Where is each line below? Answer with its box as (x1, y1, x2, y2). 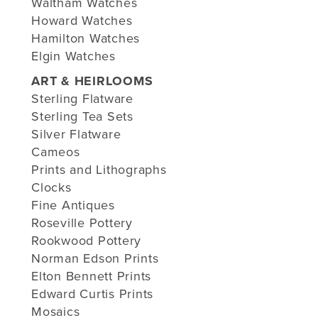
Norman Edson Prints (31, 250, 159, 266)
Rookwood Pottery (31, 232, 141, 248)
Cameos (31, 143, 80, 160)
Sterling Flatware (31, 90, 133, 106)
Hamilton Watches (31, 30, 140, 46)
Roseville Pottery (31, 214, 133, 231)
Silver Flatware (31, 126, 121, 142)
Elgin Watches (31, 48, 116, 64)
